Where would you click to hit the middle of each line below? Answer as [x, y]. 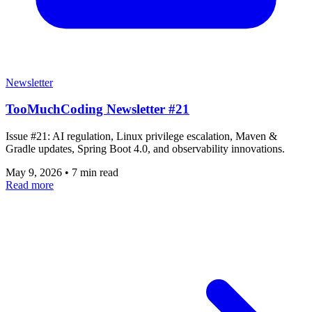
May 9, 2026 [35, 173]
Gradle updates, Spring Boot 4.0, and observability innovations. [145, 149]
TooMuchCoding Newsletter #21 [97, 109]
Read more [30, 185]
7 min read [95, 173]
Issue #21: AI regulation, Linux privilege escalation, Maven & [141, 136]
